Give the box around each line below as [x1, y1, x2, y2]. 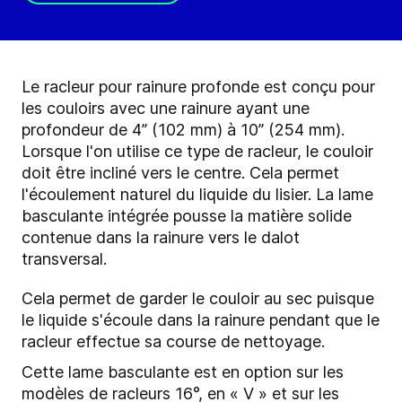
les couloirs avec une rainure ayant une [22, 99, 310, 118]
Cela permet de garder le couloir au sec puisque [22, 289, 374, 309]
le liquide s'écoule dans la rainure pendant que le [22, 310, 380, 330]
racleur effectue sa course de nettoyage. [22, 332, 325, 352]
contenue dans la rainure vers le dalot [22, 228, 300, 248]
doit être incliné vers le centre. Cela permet [22, 163, 339, 183]
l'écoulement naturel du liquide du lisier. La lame [22, 185, 373, 205]
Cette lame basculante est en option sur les [22, 363, 344, 382]
